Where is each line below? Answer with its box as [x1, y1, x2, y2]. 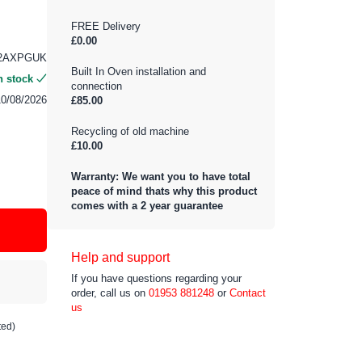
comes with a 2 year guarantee [71, 199, 223, 212]
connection [71, 79, 122, 92]
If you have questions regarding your [71, 271, 242, 284]
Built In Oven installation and [71, 65, 206, 78]
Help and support [71, 250, 170, 264]
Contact [229, 286, 266, 299]
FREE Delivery [71, 19, 141, 32]
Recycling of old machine [71, 124, 189, 137]
